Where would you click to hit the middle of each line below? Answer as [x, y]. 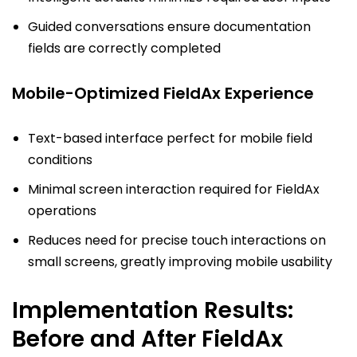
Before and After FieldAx [147, 339]
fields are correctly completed [124, 48]
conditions [60, 159]
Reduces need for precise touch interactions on [177, 240]
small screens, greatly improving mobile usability [180, 261]
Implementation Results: [153, 310]
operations [62, 210]
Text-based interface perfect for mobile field [170, 138]
